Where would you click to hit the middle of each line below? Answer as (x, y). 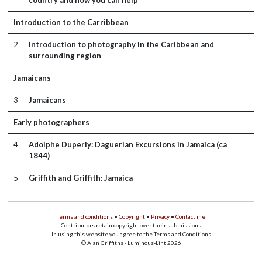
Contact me (190, 216)
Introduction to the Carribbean (71, 22)
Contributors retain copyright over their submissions (131, 225)
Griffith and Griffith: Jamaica (80, 178)
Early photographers (51, 122)
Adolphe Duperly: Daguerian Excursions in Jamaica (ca (127, 144)
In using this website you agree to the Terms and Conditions (131, 234)
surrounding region (65, 56)
